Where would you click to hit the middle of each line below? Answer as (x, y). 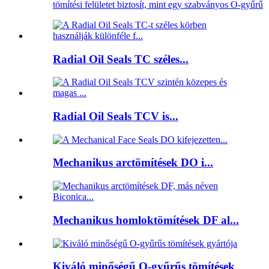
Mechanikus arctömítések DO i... (133, 163)
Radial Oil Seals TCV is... (116, 116)
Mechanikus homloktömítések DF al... (146, 220)
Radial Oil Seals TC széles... (121, 59)
